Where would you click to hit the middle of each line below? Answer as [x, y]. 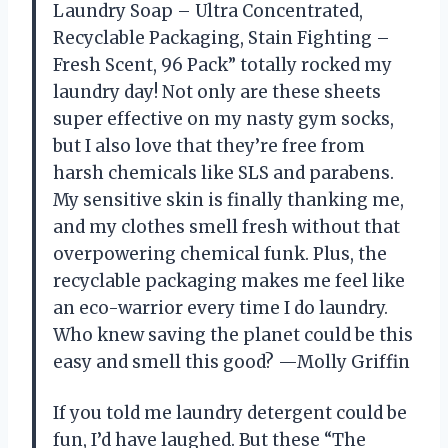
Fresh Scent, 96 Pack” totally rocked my [222, 64]
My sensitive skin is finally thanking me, [228, 199]
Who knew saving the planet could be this [233, 334]
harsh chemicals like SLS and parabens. [223, 172]
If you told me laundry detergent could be [230, 412]
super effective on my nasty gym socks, [223, 118]
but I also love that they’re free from [209, 145]
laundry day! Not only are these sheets [217, 91]
